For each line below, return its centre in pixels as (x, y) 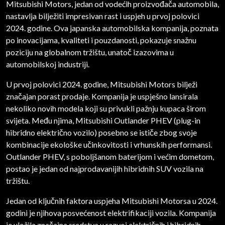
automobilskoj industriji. (48, 64)
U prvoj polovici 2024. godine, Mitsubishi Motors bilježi (102, 84)
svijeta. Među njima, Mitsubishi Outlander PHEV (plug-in (103, 121)
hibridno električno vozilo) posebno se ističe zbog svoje (101, 133)
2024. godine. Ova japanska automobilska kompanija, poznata (112, 28)
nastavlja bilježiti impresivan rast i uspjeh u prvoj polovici (103, 16)
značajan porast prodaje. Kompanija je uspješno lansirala (102, 96)
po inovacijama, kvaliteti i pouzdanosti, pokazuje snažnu (101, 40)
